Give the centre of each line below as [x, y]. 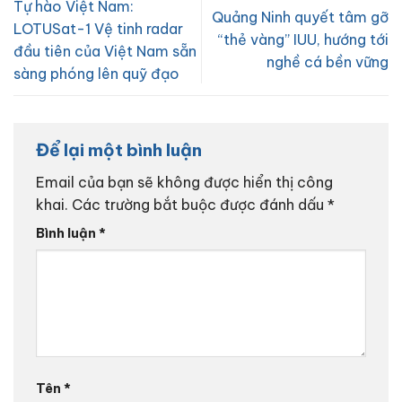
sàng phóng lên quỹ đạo [96, 73]
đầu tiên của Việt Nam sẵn [105, 51]
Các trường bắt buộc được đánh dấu [200, 205]
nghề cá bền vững [328, 62]
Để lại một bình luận [121, 149]
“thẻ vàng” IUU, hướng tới [303, 40]
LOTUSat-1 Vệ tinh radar [98, 28]
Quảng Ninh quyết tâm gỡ [300, 17]
